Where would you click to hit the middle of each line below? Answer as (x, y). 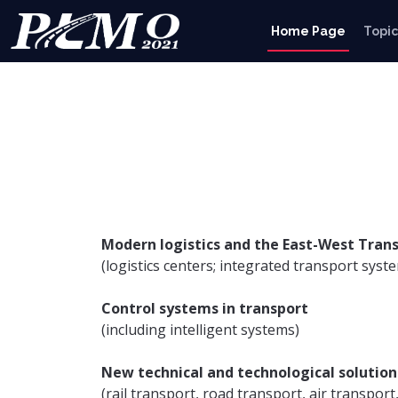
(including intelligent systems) (200, 330)
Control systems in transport (205, 308)
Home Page (308, 31)
